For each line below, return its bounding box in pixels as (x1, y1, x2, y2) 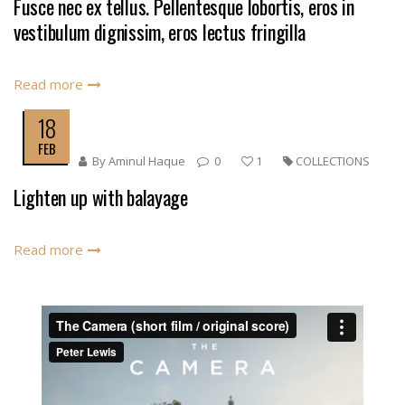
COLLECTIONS (296, 153, 370, 169)
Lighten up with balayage (14, 183, 188, 212)
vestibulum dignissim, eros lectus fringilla (14, 17, 306, 46)
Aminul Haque (108, 153, 185, 169)
